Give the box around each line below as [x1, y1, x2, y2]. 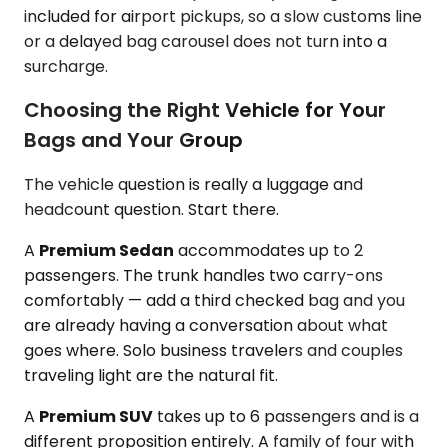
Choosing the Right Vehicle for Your [24, 96, 386, 125]
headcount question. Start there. [24, 197, 279, 221]
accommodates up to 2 [174, 238, 363, 262]
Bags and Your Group [24, 126, 243, 155]
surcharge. [24, 54, 108, 78]
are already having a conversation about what [24, 313, 388, 337]
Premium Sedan [39, 238, 174, 262]
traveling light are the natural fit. [24, 363, 278, 387]
